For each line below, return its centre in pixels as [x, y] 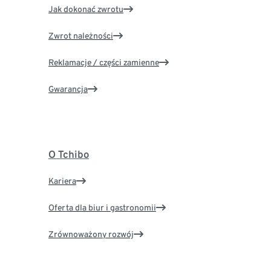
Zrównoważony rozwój [91, 234]
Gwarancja [68, 89]
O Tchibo [68, 155]
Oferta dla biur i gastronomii [102, 208]
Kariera [62, 181]
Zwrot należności [80, 36]
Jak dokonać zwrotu [86, 9]
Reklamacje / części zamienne [103, 63]
